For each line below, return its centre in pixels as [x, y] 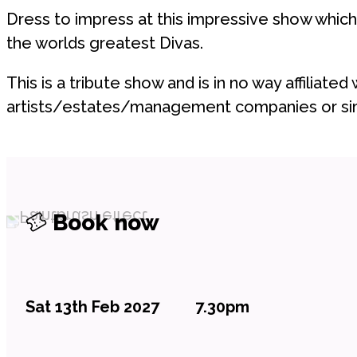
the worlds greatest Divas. [105, 43]
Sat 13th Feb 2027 [92, 307]
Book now [103, 223]
